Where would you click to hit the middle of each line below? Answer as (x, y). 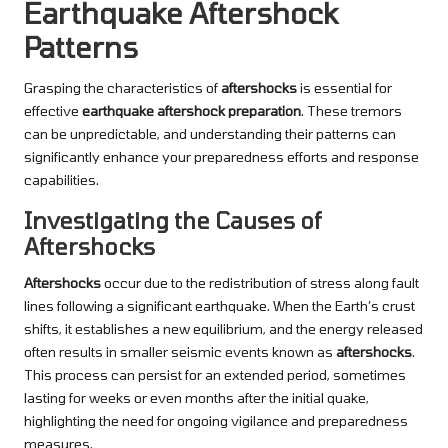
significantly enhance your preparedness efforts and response (221, 156)
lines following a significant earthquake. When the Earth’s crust (219, 305)
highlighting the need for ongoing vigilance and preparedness (216, 420)
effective (53, 110)
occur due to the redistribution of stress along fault (260, 282)
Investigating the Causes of (172, 219)
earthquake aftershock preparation (191, 110)
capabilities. (61, 179)
